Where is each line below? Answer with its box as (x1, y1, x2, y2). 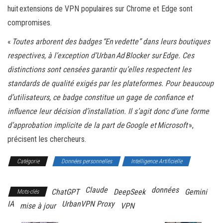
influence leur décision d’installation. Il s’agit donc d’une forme (7, 107, 209, 116)
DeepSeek (113, 187, 145, 197)
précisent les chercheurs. (7, 134, 86, 144)
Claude (85, 185, 108, 195)
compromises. (7, 18, 52, 28)
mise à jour (20, 201, 56, 211)
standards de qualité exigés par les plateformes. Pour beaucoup (7, 79, 214, 89)
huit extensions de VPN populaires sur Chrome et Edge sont (7, 4, 193, 14)
